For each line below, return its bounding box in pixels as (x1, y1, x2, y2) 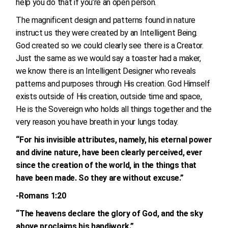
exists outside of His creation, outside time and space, (16, 92, 202, 101)
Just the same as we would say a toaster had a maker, (16, 53, 201, 63)
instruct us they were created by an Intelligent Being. (16, 28, 198, 38)
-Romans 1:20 (16, 191, 66, 201)
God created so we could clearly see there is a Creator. (16, 41, 204, 50)
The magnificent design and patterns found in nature (16, 15, 196, 25)
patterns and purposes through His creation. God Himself (16, 79, 210, 89)
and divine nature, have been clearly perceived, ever (16, 148, 203, 157)
